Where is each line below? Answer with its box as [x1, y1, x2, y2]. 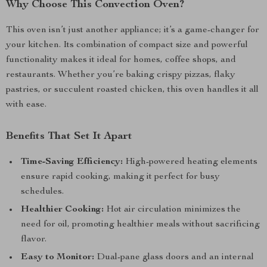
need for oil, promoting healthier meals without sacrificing [21, 220, 260, 229]
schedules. [21, 187, 64, 197]
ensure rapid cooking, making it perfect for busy [21, 172, 220, 182]
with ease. [6, 100, 46, 110]
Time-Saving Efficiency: [21, 157, 123, 167]
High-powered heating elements [123, 157, 257, 167]
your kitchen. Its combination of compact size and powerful [6, 41, 248, 50]
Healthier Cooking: [21, 205, 104, 215]
